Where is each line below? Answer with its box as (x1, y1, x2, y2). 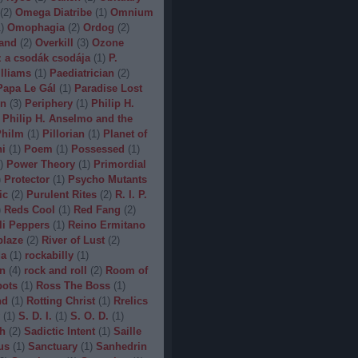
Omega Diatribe (14, 6, 92, 18)
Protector (3, 173, 50, 185)
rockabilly (24, 249, 74, 261)
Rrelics (113, 295, 148, 307)
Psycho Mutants (67, 173, 147, 185)
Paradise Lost (74, 82, 142, 94)
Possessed (70, 143, 125, 155)
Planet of (102, 128, 147, 140)
